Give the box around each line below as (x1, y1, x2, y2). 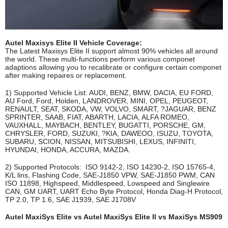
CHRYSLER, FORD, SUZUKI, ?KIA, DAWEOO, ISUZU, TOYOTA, (5, 129, 213, 138)
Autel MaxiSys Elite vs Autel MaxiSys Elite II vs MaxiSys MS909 (5, 213, 222, 221)
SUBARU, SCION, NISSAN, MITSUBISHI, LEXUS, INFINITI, (5, 137, 196, 146)
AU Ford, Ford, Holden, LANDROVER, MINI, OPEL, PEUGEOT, (5, 97, 208, 105)
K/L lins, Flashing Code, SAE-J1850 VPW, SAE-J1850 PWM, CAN (5, 171, 215, 180)
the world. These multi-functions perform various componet (5, 55, 195, 64)
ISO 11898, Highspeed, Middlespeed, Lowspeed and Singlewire (5, 179, 210, 188)
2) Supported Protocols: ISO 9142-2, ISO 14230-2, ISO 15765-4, (5, 163, 215, 172)
